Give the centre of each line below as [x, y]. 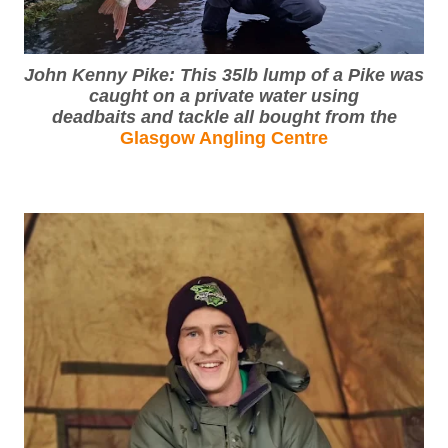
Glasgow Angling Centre [224, 138]
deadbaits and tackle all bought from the [224, 117]
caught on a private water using [224, 96]
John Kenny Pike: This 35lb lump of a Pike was [224, 75]
